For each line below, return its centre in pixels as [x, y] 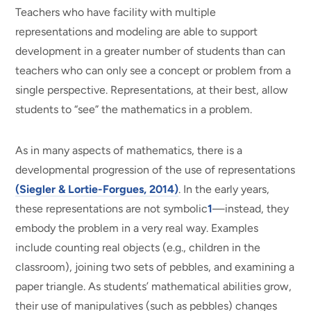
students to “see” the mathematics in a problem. [134, 110]
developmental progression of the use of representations [155, 169]
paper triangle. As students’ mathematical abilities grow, [154, 286]
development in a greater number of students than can [151, 51]
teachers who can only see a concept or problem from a [153, 71]
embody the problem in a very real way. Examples [137, 228]
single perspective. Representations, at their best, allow [152, 90]
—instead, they [251, 208]
